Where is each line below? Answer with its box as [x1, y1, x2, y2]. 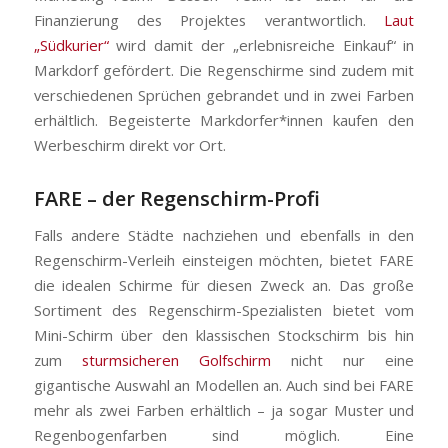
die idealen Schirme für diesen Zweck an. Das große [33, 274, 415, 295]
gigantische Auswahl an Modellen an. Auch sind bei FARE [33, 374, 415, 395]
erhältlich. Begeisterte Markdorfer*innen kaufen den [33, 110, 415, 131]
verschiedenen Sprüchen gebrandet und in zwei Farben [33, 85, 415, 106]
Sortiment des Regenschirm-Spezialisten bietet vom [33, 299, 415, 320]
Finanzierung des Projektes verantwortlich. [33, 10, 385, 31]
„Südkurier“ [33, 35, 109, 56]
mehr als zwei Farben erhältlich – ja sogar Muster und [33, 399, 415, 420]
